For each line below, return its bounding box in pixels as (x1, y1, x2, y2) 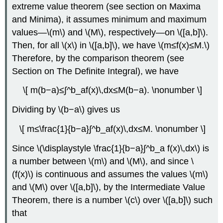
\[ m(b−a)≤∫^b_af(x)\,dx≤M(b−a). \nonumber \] (23, 85, 202, 96)
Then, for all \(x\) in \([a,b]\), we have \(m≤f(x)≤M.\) (12, 40, 210, 50)
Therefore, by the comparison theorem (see (12, 53, 185, 63)
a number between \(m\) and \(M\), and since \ (12, 156, 194, 166)
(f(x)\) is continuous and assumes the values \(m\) (12, 169, 209, 179)
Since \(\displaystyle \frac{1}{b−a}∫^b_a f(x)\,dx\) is (12, 143, 210, 153)
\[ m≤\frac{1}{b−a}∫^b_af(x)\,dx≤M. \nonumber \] (19, 124, 206, 134)
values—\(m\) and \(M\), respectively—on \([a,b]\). (12, 27, 209, 37)
